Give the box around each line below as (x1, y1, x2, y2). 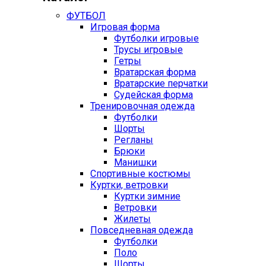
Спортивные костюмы (90, 168, 191, 180)
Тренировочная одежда (90, 100, 195, 112)
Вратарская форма (114, 66, 196, 78)
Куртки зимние (114, 191, 180, 202)
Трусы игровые (114, 44, 183, 56)
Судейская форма (114, 89, 193, 101)
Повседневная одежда (90, 224, 193, 236)
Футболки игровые (114, 33, 199, 45)
